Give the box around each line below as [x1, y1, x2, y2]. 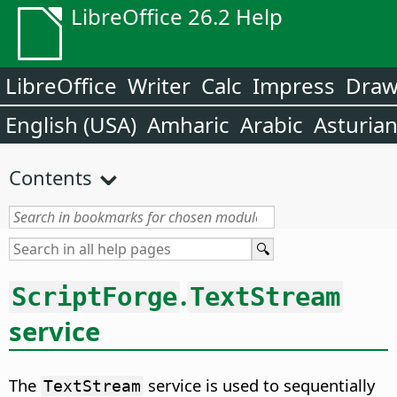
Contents [9, 164, 92, 191]
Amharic [147, 110, 230, 139]
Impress [253, 71, 335, 100]
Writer [128, 71, 191, 100]
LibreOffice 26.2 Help [71, 2, 283, 31]
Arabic [240, 110, 303, 139]
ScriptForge [12, 281, 177, 312]
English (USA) [5, 110, 136, 139]
